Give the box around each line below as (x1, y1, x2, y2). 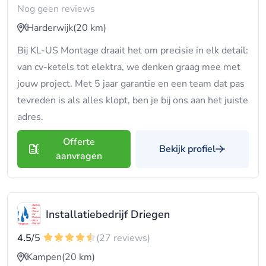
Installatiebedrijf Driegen (46, 207, 170, 221)
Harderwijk (27, 21, 73, 34)
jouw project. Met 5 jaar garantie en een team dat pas (17, 77, 245, 90)
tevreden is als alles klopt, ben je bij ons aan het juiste (17, 94, 248, 107)
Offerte (62, 135, 95, 148)
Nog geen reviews (17, 2, 95, 15)
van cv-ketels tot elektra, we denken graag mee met (17, 61, 240, 74)
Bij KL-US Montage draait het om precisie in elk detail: (17, 44, 248, 57)
